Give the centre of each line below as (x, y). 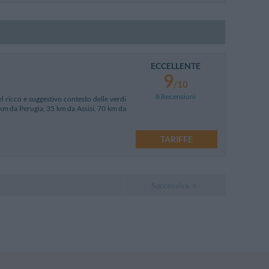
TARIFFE (176, 139)
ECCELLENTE (176, 65)
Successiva (170, 185)
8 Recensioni (176, 96)
